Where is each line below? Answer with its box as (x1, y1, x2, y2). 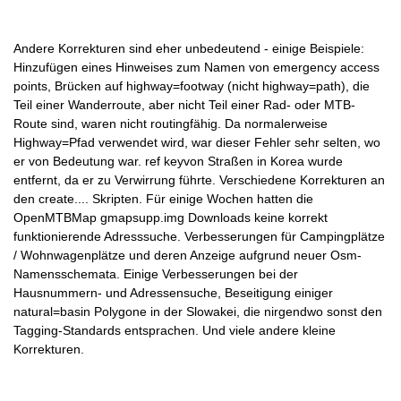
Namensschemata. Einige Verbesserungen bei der (13, 266, 298, 281)
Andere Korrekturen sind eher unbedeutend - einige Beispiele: (13, 40, 364, 55)
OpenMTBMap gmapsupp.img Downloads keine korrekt (13, 209, 328, 225)
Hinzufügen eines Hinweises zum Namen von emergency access (13, 59, 380, 74)
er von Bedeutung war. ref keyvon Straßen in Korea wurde (13, 153, 343, 168)
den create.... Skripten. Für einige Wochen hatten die (13, 191, 313, 206)
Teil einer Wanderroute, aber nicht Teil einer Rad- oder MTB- (13, 97, 355, 112)
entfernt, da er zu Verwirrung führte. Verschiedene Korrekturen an (13, 172, 385, 187)
